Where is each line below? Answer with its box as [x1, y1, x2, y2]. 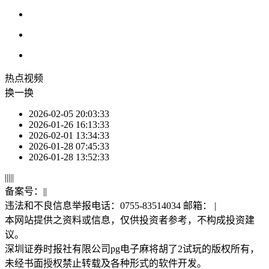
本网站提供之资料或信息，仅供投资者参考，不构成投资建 [5, 215, 255, 226]
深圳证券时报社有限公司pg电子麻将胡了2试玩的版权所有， [5, 244, 259, 255]
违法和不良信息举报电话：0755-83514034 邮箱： [5, 201, 214, 211]
